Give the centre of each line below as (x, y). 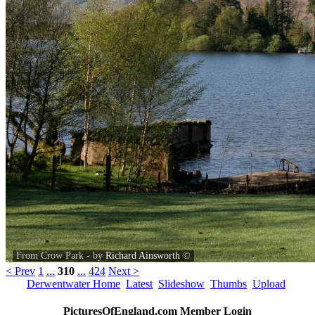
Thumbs (229, 284)
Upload (269, 284)
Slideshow (181, 284)
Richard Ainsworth (143, 256)
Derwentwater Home (73, 284)
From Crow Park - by (61, 256)
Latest (139, 284)
